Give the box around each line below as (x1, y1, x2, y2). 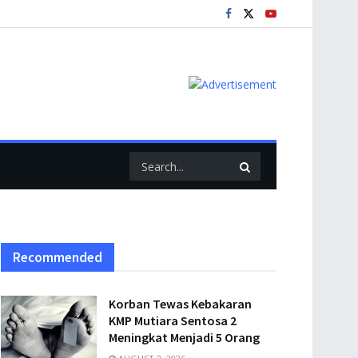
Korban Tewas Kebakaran (109, 296, 252, 312)
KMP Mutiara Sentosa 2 (109, 312, 237, 328)
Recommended (13, 249, 102, 266)
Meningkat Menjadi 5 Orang (109, 329, 260, 345)
